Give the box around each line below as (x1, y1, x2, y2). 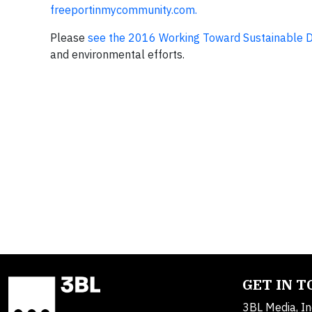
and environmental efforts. (50, 47, 185, 61)
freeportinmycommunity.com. (50, 3, 197, 17)
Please (50, 31, 88, 45)
